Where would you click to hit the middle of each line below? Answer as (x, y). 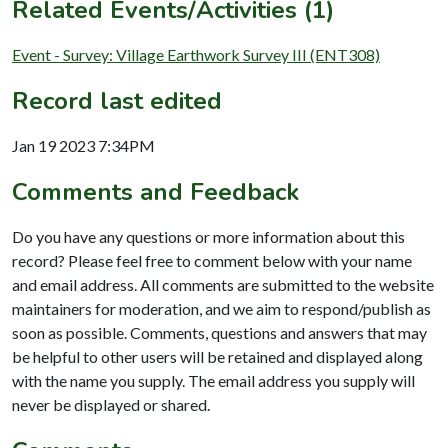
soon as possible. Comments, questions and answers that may (219, 332)
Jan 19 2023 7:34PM (83, 145)
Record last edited (117, 100)
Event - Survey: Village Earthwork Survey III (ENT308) (196, 54)
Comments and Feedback (155, 191)
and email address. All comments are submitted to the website (223, 284)
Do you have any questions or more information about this (208, 236)
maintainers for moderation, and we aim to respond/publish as (221, 308)
